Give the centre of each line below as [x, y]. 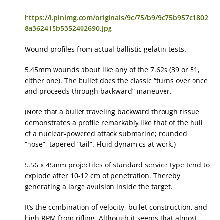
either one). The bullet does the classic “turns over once [116, 80]
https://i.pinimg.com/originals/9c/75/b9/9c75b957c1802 [116, 17]
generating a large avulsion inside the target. [99, 186]
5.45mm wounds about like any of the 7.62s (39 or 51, [112, 69]
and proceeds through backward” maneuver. [98, 91]
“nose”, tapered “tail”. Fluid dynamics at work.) [100, 144]
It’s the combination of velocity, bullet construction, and [116, 207]
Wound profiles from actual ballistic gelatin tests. [105, 49]
